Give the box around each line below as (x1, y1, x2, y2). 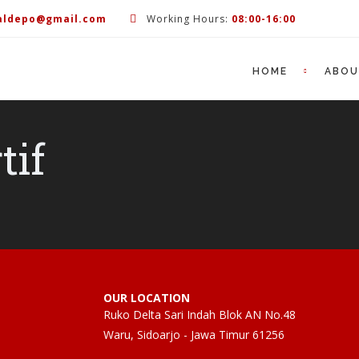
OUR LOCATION (103, 290, 190, 305)
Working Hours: (143, 12, 232, 26)
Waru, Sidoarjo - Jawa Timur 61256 (103, 327, 284, 342)
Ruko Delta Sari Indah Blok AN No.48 (103, 307, 296, 322)
